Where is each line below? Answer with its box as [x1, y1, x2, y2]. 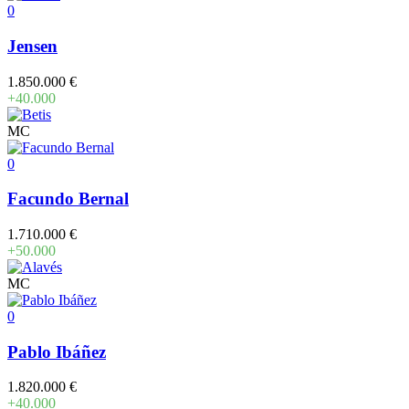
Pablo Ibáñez [7, 341, 106, 362]
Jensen [7, 36, 58, 56]
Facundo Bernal [7, 189, 129, 209]
